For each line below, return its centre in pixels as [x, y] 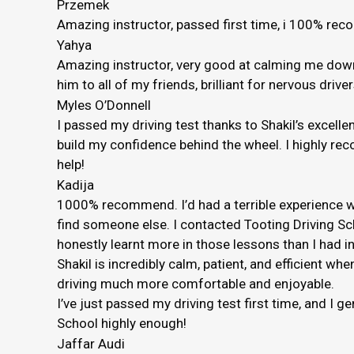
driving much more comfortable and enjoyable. [196, 284]
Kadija [75, 185]
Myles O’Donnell [104, 105]
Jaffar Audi [91, 344]
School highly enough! [122, 323]
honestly [82, 244]
